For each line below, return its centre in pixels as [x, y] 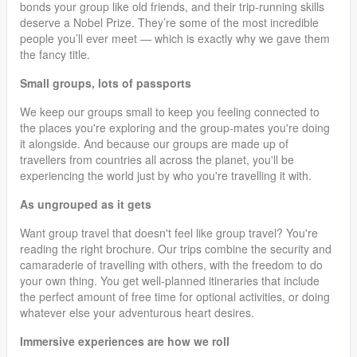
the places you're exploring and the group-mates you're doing [175, 128]
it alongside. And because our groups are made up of [154, 144]
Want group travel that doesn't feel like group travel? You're [169, 233]
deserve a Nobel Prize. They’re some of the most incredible [169, 23]
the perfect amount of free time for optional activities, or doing [175, 297]
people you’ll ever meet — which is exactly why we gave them [175, 39]
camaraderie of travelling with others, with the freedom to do [171, 265]
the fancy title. [55, 55]
